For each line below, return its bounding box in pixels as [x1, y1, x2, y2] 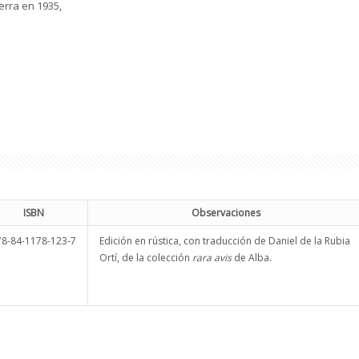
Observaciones [191, 205, 260, 220]
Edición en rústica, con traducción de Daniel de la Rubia [99, 233, 350, 248]
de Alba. [234, 250, 272, 264]
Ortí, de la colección [99, 250, 192, 264]
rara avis [192, 250, 234, 264]
